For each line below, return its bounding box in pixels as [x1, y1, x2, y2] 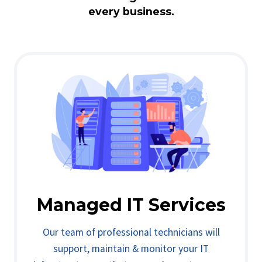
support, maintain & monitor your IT [53, 242, 209, 255]
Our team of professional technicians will [42, 225, 220, 239]
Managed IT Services [36, 194, 226, 216]
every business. [88, 5, 174, 18]
